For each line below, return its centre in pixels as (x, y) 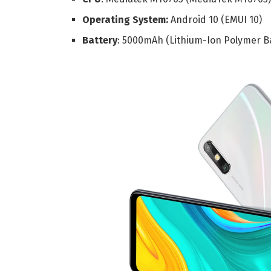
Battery (100, 41)
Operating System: (126, 20)
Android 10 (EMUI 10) (215, 20)
